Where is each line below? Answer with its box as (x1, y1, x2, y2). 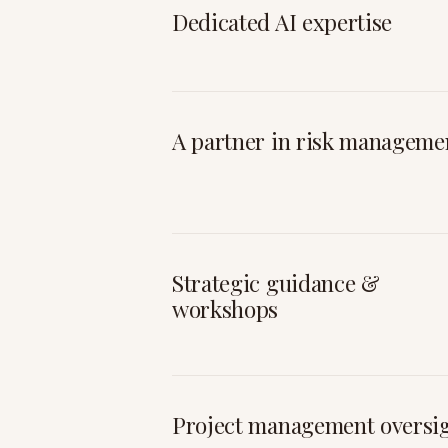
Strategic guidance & (172, 268, 380, 298)
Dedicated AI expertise (172, 7, 393, 37)
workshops (172, 294, 279, 324)
